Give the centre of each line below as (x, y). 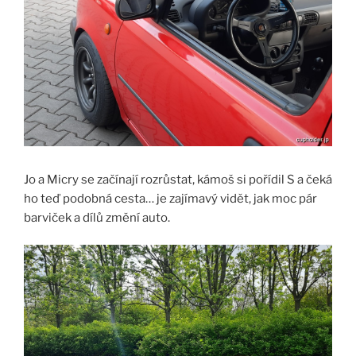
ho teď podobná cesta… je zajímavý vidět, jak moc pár (170, 198)
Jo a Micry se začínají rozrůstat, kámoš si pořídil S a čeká (178, 179)
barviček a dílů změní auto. (97, 217)
